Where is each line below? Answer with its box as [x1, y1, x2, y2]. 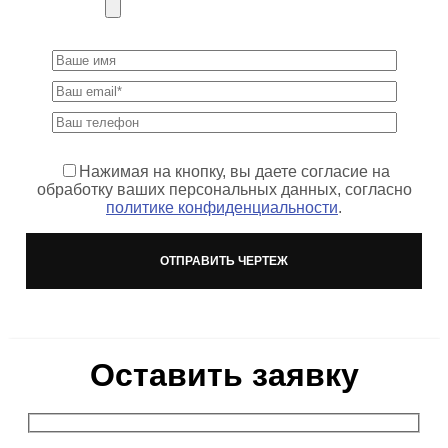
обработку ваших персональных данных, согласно [36, 181, 412, 199]
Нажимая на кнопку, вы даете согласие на [78, 163, 390, 181]
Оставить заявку [89, 357, 359, 394]
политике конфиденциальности [106, 199, 338, 217]
